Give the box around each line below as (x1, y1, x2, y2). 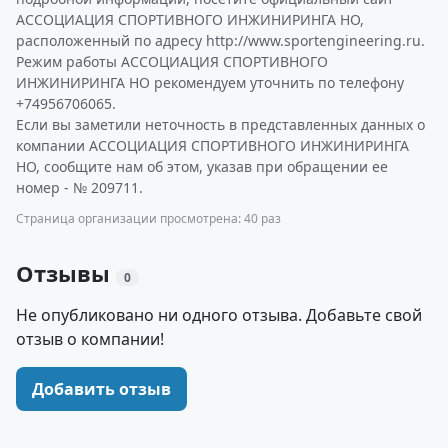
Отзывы (16, 258, 116, 288)
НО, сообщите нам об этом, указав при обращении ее (16, 157, 388, 176)
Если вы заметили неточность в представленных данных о (16, 115, 425, 134)
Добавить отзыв (32, 378, 171, 400)
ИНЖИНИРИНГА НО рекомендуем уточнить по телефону (16, 73, 404, 92)
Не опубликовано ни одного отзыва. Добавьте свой (16, 304, 422, 326)
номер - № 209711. (16, 178, 143, 197)
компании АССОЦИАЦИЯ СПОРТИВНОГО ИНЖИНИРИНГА (16, 136, 409, 155)
